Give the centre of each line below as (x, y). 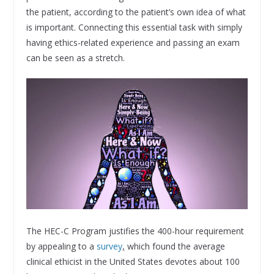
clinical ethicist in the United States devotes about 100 (133, 261)
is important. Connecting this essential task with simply (134, 28)
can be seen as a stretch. (75, 58)
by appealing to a (61, 246)
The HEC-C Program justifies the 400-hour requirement (135, 231)
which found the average (175, 246)
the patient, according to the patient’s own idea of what (136, 12)
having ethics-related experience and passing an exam (133, 43)
